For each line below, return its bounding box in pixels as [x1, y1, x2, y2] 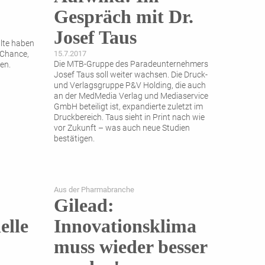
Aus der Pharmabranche [54, 185, 134, 195]
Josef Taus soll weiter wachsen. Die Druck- [54, 70, 208, 80]
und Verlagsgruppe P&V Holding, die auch [54, 80, 206, 91]
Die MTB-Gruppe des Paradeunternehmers [54, 59, 208, 70]
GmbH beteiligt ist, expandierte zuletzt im [54, 102, 203, 112]
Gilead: [54, 195, 114, 216]
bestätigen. [54, 134, 95, 144]
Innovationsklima [54, 215, 196, 237]
